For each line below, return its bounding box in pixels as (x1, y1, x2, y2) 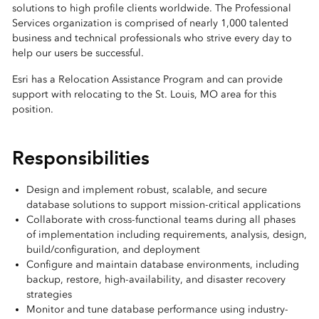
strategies (26, 288, 72, 300)
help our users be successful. (11, 47, 144, 59)
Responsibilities (11, 146, 150, 169)
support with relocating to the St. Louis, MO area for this (11, 88, 276, 100)
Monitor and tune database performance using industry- (26, 303, 288, 315)
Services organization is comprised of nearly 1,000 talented (11, 17, 288, 29)
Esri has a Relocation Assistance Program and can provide (11, 73, 283, 85)
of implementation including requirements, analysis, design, (26, 229, 307, 241)
